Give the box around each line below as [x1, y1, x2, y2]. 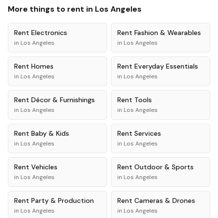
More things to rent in [8, 4, 95, 14]
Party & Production [31, 196, 94, 205]
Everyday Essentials [134, 62, 198, 71]
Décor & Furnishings [31, 95, 95, 104]
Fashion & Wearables [134, 28, 201, 37]
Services [134, 129, 161, 138]
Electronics [31, 28, 67, 37]
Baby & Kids [31, 129, 69, 138]
